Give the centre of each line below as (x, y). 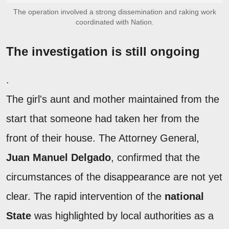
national (184, 197)
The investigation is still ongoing (103, 52)
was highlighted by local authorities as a (122, 216)
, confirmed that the (155, 158)
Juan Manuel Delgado (59, 158)
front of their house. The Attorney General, (103, 138)
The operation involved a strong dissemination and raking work (114, 12)
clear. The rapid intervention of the (85, 197)
